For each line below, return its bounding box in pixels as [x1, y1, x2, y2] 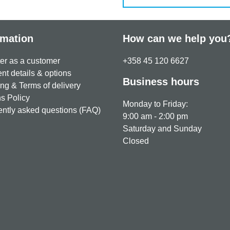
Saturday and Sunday [123, 124, 202, 133]
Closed [123, 137, 149, 145]
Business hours [123, 76, 199, 87]
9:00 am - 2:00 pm [123, 112, 188, 121]
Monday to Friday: [123, 100, 188, 108]
